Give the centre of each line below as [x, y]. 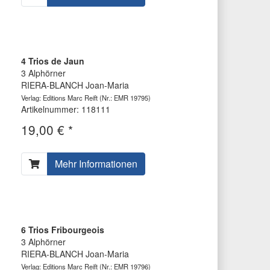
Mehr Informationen [96, 164]
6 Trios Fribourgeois [62, 230]
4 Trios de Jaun [52, 61]
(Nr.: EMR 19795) [124, 98]
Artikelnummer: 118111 [65, 109]
